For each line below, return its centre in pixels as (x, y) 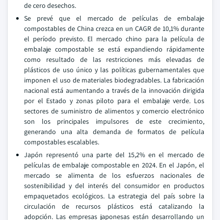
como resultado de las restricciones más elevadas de (114, 59)
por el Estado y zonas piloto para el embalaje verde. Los (114, 101)
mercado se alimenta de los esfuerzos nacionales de (114, 175)
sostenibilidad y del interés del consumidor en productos (114, 186)
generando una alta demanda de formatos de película (114, 132)
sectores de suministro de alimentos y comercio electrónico (114, 111)
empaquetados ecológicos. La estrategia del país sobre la (114, 196)
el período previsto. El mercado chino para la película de (114, 39)
